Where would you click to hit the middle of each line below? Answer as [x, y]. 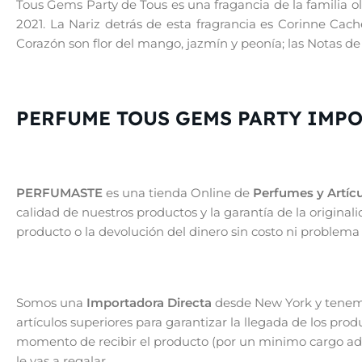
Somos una [51, 303]
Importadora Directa [149, 303]
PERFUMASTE [59, 193]
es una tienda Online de [178, 193]
